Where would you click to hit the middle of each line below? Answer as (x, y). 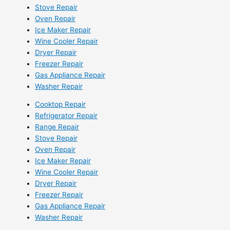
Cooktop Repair (60, 104)
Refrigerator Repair (66, 116)
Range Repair (57, 127)
